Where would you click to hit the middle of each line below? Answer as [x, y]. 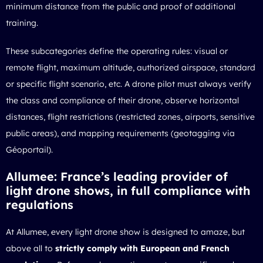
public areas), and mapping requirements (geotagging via [120, 134]
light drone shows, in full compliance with [128, 191]
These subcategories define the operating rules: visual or [117, 51]
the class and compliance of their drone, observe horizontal [122, 101]
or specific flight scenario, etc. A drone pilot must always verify [129, 84]
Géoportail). [29, 150]
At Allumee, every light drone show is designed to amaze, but [125, 232]
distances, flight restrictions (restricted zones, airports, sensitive [130, 117]
